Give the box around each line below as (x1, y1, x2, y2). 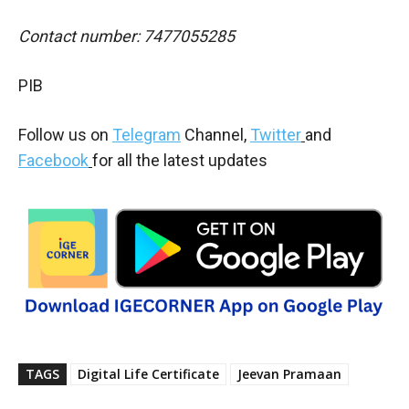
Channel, (181, 124, 250, 144)
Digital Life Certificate (78, 364, 219, 383)
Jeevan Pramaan (237, 364, 341, 383)
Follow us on (18, 124, 112, 144)
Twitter (250, 124, 301, 144)
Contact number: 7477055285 (18, 26, 235, 46)
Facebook (18, 150, 89, 170)
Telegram (112, 124, 181, 144)
